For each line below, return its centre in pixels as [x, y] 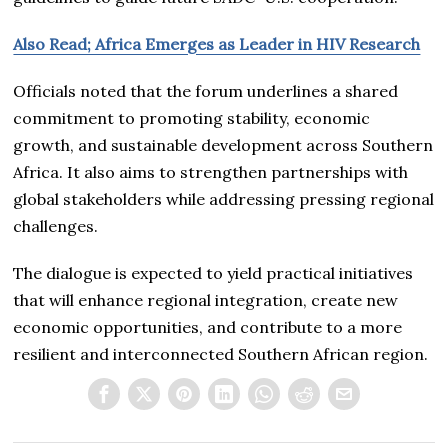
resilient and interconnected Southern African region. [221, 354]
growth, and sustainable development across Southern [223, 145]
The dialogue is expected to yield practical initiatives [213, 273]
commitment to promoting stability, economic [192, 118]
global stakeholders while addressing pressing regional [224, 199]
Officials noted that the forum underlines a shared [206, 91]
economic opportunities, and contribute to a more [208, 327]
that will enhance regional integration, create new [206, 300]
